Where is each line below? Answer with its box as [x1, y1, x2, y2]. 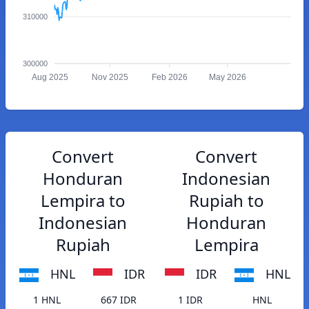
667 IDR [101, 293, 137, 307]
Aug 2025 [31, 72, 68, 83]
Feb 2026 [151, 72, 188, 83]
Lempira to [40, 189, 126, 212]
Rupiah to [188, 189, 264, 212]
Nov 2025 [91, 72, 128, 83]
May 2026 [208, 72, 246, 83]
